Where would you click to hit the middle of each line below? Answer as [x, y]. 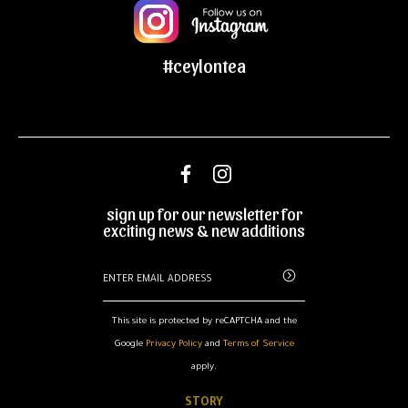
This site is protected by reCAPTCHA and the [204, 322]
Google [130, 345]
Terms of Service [258, 345]
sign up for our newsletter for [204, 214]
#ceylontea [204, 66]
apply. [204, 368]
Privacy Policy [173, 345]
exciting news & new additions [204, 230]
